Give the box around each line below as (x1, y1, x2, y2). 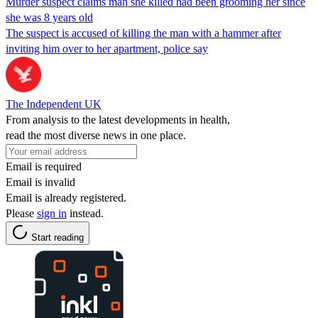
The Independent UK (6, 97, 102, 110)
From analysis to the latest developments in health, (6, 113, 230, 126)
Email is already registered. (6, 191, 126, 204)
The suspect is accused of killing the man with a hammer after (6, 26, 281, 39)
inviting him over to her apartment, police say (6, 42, 208, 55)
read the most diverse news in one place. (6, 128, 186, 141)
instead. (67, 207, 104, 219)
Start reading (31, 231, 84, 243)
